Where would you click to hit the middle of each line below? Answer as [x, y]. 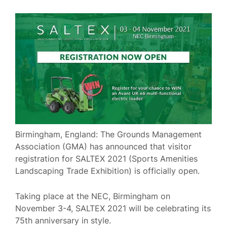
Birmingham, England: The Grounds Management [108, 134]
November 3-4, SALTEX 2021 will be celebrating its [113, 208]
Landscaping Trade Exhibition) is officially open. [109, 171]
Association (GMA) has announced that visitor [103, 146]
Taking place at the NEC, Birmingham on [93, 196]
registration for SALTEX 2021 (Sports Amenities [106, 159]
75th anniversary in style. [63, 220]
